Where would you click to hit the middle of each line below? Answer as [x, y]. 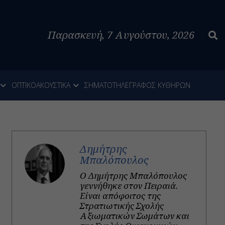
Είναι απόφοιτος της [121, 196]
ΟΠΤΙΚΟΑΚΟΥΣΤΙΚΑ [41, 85]
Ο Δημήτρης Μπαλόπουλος [134, 176]
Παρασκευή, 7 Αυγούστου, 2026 [121, 35]
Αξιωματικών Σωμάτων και [135, 216]
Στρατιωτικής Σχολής [122, 206]
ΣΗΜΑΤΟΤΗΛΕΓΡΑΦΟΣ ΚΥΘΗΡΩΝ [137, 85]
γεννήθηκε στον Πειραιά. [129, 186]
